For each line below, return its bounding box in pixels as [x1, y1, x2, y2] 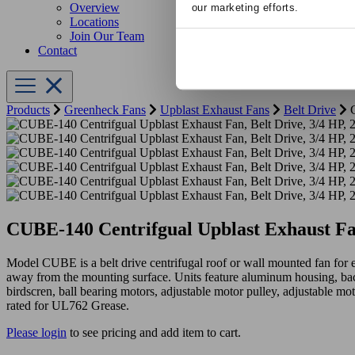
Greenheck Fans [64, 103, 146, 117]
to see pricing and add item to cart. [67, 325, 241, 339]
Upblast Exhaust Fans [160, 103, 269, 117]
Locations [70, 15, 119, 29]
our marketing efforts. [191, 2, 299, 14]
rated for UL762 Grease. [6, 298, 129, 312]
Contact [38, 44, 77, 58]
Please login [6, 325, 67, 339]
